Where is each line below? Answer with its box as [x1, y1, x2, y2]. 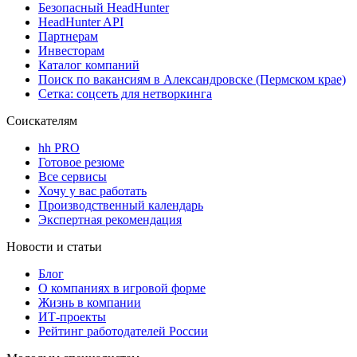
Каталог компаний [38, 57, 139, 72]
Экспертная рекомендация [38, 212, 182, 226]
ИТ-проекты [38, 309, 106, 324]
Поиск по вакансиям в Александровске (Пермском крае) [38, 72, 346, 86]
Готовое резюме [38, 155, 124, 169]
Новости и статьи [6, 239, 102, 253]
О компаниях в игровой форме [38, 280, 206, 295]
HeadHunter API [38, 14, 124, 29]
